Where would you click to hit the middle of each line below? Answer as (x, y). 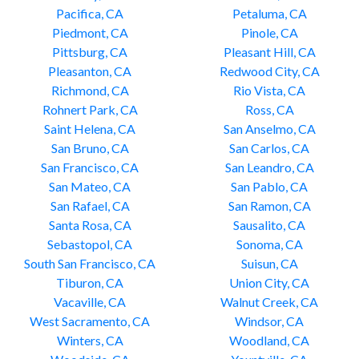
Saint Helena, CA (90, 129)
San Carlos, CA (269, 148)
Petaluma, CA (269, 13)
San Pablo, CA (269, 186)
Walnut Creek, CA (269, 302)
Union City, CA (269, 282)
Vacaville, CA (90, 302)
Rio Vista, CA (269, 90)
